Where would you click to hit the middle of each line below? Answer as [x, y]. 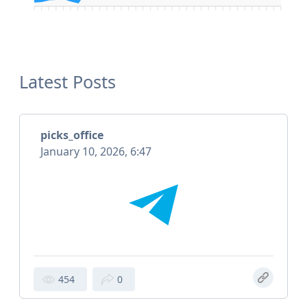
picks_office [72, 135]
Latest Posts [67, 82]
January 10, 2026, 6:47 [96, 152]
